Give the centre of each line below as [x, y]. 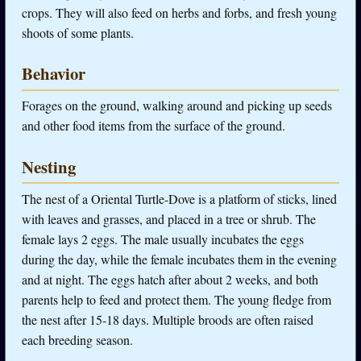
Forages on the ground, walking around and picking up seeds [177, 106]
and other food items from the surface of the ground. [154, 126]
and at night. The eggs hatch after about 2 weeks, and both [170, 279]
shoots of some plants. [78, 32]
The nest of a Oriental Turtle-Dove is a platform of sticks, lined [179, 198]
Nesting [49, 166]
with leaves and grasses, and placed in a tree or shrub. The [169, 218]
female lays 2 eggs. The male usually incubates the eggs [163, 239]
